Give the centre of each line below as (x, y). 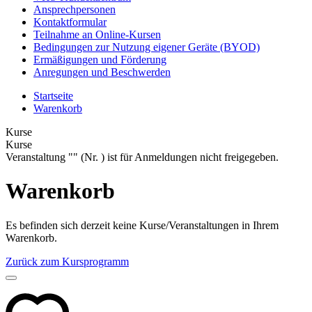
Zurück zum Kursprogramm (67, 261)
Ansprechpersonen (75, 9)
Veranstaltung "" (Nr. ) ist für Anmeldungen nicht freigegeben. (142, 157)
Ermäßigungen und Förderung (100, 59)
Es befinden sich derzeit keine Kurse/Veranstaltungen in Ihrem (142, 225)
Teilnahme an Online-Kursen (97, 34)
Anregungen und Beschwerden (102, 72)
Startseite (53, 95)
